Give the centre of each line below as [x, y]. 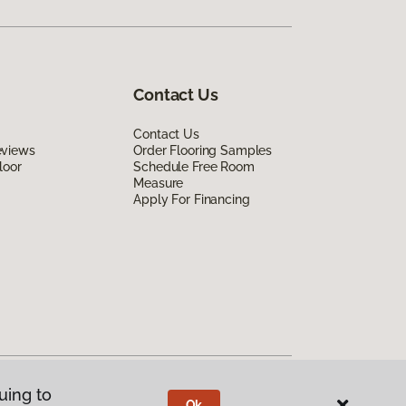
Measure [159, 183]
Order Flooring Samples [203, 150]
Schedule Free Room [194, 166]
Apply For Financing [192, 199]
